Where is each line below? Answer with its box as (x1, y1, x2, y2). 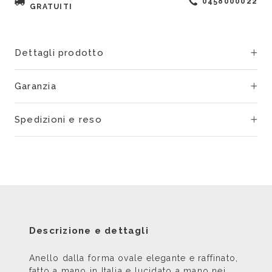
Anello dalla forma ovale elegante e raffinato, (29, 253, 239, 263)
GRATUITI (30, 2, 72, 11)
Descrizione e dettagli (29, 225, 149, 236)
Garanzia (15, 81, 56, 92)
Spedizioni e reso (15, 114, 102, 125)
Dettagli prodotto (15, 47, 104, 58)
